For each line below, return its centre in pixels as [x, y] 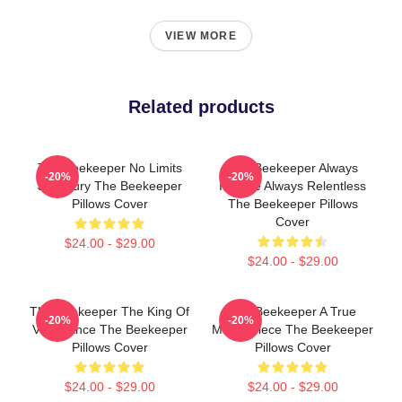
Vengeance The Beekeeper [109, 329]
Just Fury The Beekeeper [109, 186]
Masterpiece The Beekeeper [293, 329]
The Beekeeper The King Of [109, 311]
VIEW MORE [201, 36]
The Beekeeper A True [293, 311]
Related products [201, 107]
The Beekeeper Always [293, 168]
